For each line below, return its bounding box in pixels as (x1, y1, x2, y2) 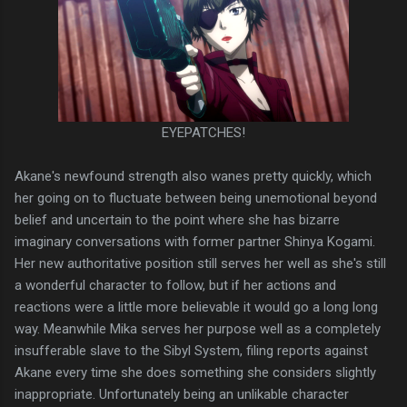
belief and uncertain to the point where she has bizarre (15, 211, 340, 228)
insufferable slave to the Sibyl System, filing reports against (15, 342, 368, 359)
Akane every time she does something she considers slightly (15, 363, 376, 381)
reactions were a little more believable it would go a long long (15, 298, 378, 315)
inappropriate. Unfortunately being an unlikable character (15, 385, 349, 402)
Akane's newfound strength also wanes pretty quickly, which (15, 167, 372, 184)
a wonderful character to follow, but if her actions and (15, 276, 336, 293)
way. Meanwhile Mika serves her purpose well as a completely (15, 320, 381, 337)
